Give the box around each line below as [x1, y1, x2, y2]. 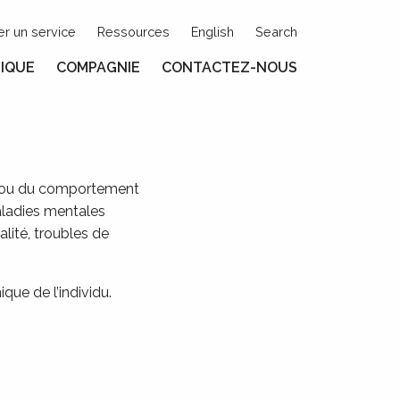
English [191, 24, 234, 39]
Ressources [97, 24, 170, 39]
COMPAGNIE [56, 59, 140, 76]
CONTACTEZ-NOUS [162, 59, 297, 76]
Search [255, 24, 297, 39]
